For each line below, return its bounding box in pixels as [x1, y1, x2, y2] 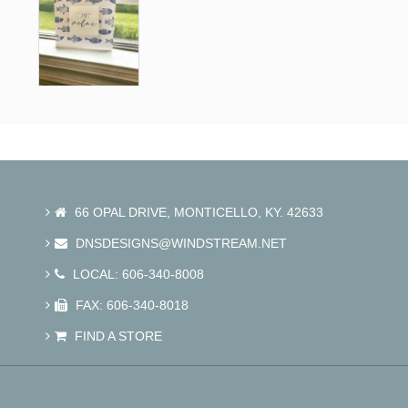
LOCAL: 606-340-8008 [69, 266, 204, 281]
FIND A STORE [71, 328, 162, 343]
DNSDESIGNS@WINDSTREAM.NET [72, 235, 287, 250]
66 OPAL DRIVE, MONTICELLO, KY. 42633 [71, 204, 323, 219]
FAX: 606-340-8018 [72, 297, 189, 312]
